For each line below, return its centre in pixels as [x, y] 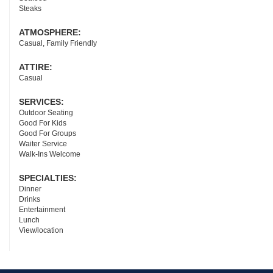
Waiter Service [43, 144]
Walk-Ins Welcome [50, 154]
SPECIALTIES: [49, 178]
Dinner [30, 189]
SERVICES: [43, 101]
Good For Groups [48, 133]
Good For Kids [43, 123]
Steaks [30, 8]
